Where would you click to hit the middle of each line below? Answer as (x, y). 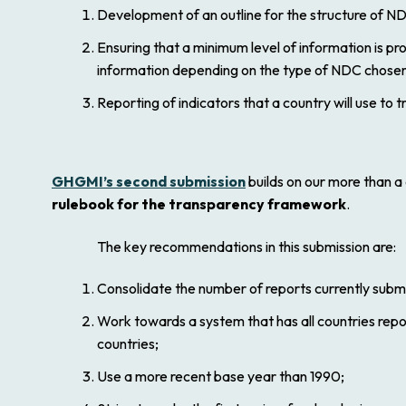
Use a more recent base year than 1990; (221, 377)
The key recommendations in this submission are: (246, 246)
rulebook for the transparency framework (199, 203)
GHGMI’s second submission (149, 181)
